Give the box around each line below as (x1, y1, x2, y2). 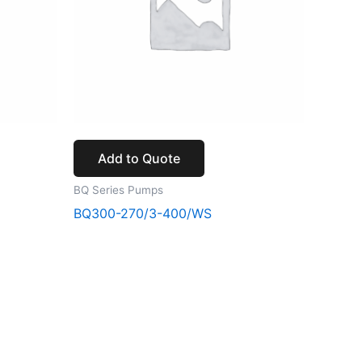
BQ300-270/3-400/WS (74, 204, 212, 221)
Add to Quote (98, 150, 180, 167)
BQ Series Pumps (74, 183, 163, 197)
